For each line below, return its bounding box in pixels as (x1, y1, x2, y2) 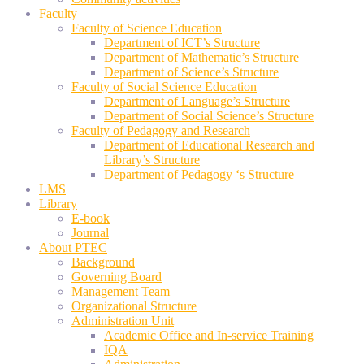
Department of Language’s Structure (104, 94, 290, 108)
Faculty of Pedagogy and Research (71, 123, 250, 137)
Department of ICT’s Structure (104, 36, 260, 50)
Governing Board (71, 270, 162, 284)
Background (71, 255, 135, 269)
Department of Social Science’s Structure (104, 109, 314, 123)
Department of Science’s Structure (104, 65, 279, 79)
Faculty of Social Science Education (71, 80, 257, 93)
